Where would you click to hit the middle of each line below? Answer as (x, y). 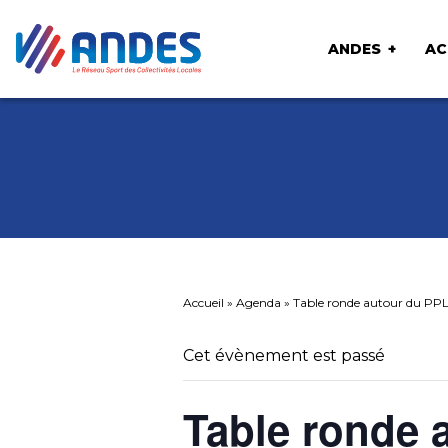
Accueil (203, 302)
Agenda (258, 302)
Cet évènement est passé (284, 355)
